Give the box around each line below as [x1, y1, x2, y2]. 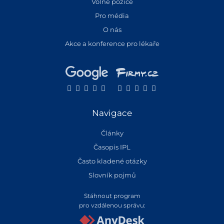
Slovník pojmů [88, 171, 136, 179]
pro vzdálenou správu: [78, 201, 145, 209]
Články [100, 129, 123, 137]
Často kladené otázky [77, 157, 147, 165]
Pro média [95, 11, 129, 20]
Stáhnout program [83, 192, 140, 200]
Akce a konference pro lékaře [64, 39, 159, 48]
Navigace [92, 108, 132, 118]
